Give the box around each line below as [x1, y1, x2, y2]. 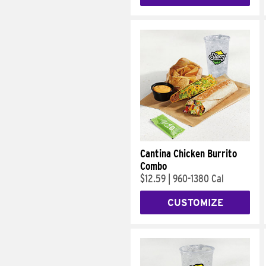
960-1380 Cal [173, 172, 224, 185]
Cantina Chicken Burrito [140, 147, 237, 160]
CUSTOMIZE [167, 197, 223, 208]
